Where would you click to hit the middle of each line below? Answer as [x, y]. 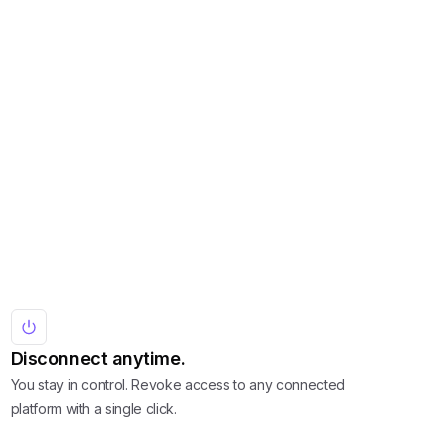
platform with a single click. [93, 408]
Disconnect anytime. [98, 358]
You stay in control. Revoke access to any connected [177, 384]
